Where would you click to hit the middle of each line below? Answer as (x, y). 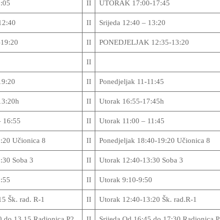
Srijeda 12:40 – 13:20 (132, 23)
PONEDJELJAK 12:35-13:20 (146, 42)
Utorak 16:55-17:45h (131, 101)
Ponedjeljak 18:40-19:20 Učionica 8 (154, 140)
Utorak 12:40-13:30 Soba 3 (141, 160)
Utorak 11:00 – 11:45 (132, 121)
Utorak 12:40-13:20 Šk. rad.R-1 (150, 199)
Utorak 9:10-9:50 (125, 180)
